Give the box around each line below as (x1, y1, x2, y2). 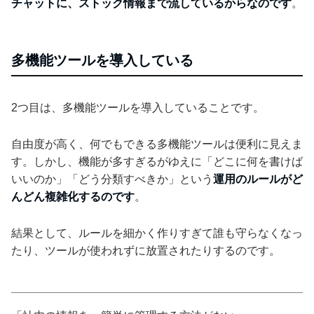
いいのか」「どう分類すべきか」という (11, 172, 213, 185)
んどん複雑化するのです (11, 190, 135, 203)
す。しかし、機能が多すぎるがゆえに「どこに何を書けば (11, 155, 303, 168)
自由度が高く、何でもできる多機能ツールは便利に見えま (11, 137, 303, 150)
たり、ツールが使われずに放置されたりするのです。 (11, 244, 280, 257)
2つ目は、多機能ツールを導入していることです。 (11, 101, 264, 114)
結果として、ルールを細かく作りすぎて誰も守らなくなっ (11, 226, 303, 239)
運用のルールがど (213, 172, 303, 185)
